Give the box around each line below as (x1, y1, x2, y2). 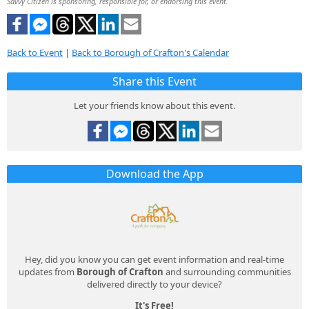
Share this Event (112, 73, 197, 89)
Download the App (106, 166, 203, 181)
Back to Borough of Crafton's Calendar (72, 46, 229, 59)
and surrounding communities (163, 265, 291, 278)
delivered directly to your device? (87, 277, 222, 290)
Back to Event (7, 46, 63, 59)
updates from (18, 265, 77, 278)
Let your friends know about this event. (74, 99, 235, 112)
